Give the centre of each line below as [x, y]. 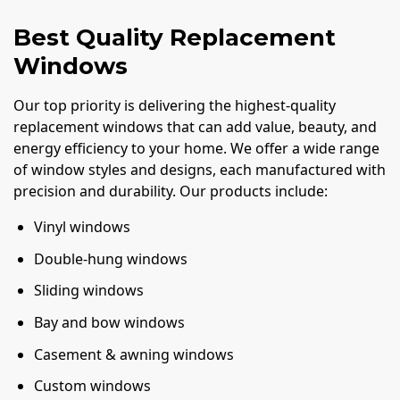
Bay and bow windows [110, 322]
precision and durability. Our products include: [171, 192]
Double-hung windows [111, 258]
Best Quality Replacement [175, 38]
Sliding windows [89, 291]
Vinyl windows [83, 227]
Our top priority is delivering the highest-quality [175, 106]
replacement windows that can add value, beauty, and [195, 127]
